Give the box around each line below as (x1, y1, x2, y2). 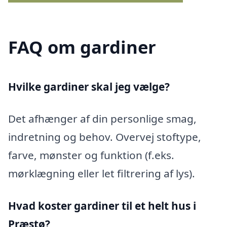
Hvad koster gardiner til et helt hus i (8, 199, 196, 213)
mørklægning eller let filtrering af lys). (8, 166, 195, 181)
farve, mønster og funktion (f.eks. (8, 148, 174, 163)
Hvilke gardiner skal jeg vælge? (8, 79, 170, 94)
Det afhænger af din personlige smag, (8, 111, 197, 126)
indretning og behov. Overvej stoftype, (8, 130, 201, 144)
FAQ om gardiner (8, 34, 156, 59)
